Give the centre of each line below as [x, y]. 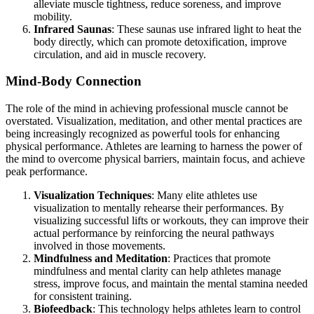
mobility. [53, 16]
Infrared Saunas [73, 29]
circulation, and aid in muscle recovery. [120, 54]
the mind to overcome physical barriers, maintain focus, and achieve [155, 159]
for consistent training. [83, 296]
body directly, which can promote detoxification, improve [160, 41]
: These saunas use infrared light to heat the [206, 29]
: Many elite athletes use [204, 196]
